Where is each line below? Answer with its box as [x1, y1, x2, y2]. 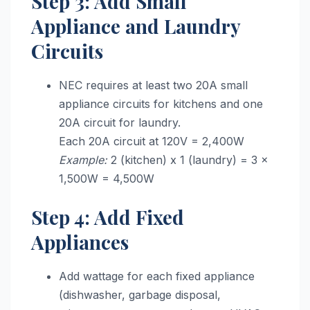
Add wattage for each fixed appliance [59, 269, 255, 284]
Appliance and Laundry [31, 13, 240, 39]
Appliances [31, 229, 129, 255]
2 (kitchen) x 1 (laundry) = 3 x [107, 153, 268, 167]
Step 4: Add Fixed [31, 204, 184, 230]
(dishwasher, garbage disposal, [59, 288, 221, 302]
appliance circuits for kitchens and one [59, 97, 263, 111]
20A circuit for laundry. [59, 116, 181, 130]
